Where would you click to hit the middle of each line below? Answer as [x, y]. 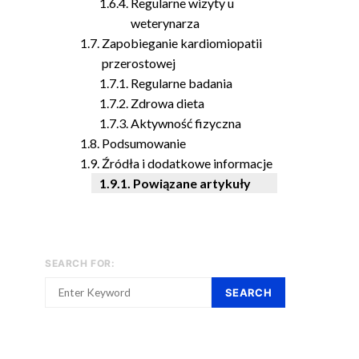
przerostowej [139, 63]
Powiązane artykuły [192, 183]
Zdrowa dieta [168, 103]
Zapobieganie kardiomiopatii [182, 43]
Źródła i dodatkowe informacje [188, 163]
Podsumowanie [144, 143]
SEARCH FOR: [80, 263]
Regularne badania [182, 83]
